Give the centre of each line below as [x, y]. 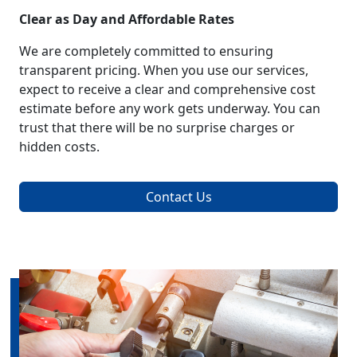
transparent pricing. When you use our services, [164, 71]
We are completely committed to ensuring [146, 51]
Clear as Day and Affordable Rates [127, 20]
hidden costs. [59, 147]
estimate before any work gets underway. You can [170, 109]
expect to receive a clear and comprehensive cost [167, 90]
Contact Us [178, 197]
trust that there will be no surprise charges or [157, 128]
